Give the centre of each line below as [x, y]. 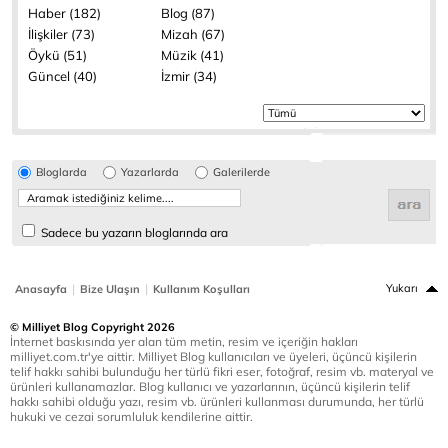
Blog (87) [188, 13]
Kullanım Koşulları [201, 289]
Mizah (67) [193, 34]
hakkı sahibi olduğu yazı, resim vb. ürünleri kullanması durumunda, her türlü [217, 401]
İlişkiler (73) [61, 34]
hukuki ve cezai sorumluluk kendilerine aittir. [131, 416]
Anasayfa [41, 289]
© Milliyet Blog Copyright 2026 [92, 327]
